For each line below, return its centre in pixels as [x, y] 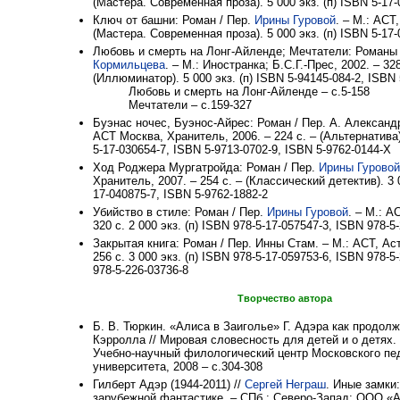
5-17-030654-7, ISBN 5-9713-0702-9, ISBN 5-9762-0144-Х [242, 150]
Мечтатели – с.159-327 [190, 105]
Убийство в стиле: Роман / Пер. [180, 212]
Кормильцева [129, 65]
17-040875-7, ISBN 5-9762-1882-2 [180, 195]
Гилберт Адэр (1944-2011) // [169, 385]
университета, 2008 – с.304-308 [178, 367]
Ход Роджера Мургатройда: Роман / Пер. [206, 168]
